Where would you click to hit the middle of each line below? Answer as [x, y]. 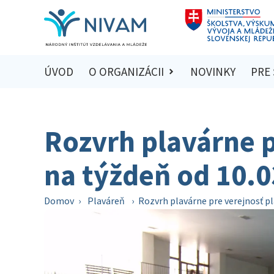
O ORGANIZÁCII [126, 72]
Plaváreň [106, 200]
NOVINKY [213, 72]
